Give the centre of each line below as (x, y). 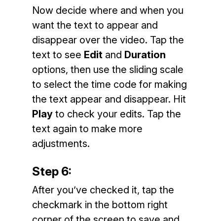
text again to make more (87, 129)
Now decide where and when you (108, 10)
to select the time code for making (109, 84)
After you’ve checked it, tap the (103, 190)
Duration (145, 55)
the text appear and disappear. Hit (109, 99)
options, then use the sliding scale (108, 70)
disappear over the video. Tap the (108, 40)
